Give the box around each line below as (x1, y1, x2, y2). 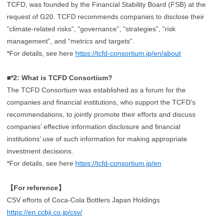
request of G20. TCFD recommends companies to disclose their (7, 12, 204, 21)
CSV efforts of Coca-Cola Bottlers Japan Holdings (7, 196, 160, 204)
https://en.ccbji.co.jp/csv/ (7, 208, 82, 216)
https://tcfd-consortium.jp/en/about (75, 49, 181, 57)
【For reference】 (7, 183, 65, 192)
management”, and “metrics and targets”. (7, 37, 134, 45)
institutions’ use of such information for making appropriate (7, 134, 187, 143)
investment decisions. (7, 147, 73, 155)
